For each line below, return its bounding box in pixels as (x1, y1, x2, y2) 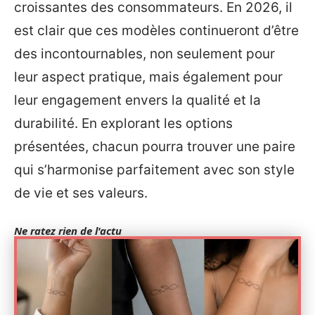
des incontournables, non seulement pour (14, 46, 275, 62)
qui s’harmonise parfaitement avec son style (14, 162, 295, 178)
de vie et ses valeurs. (14, 185, 148, 201)
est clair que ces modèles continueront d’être (14, 22, 299, 39)
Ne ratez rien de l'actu (14, 224, 122, 238)
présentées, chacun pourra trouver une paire (14, 139, 295, 155)
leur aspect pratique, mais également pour (14, 69, 283, 85)
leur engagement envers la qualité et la (14, 92, 261, 108)
